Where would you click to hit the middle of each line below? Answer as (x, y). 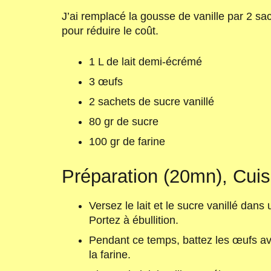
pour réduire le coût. (110, 31)
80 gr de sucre (124, 122)
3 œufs (106, 82)
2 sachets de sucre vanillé (152, 102)
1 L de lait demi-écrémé (145, 62)
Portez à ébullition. (134, 220)
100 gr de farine (127, 142)
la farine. (110, 254)
